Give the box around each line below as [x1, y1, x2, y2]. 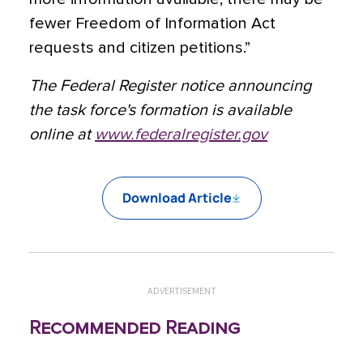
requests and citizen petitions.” [29, 40, 250, 56]
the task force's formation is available [29, 102, 292, 118]
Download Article [122, 189, 232, 207]
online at [29, 126, 91, 143]
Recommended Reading [29, 318, 240, 338]
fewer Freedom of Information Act [29, 15, 275, 32]
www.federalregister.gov [95, 126, 267, 143]
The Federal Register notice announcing [29, 78, 311, 94]
